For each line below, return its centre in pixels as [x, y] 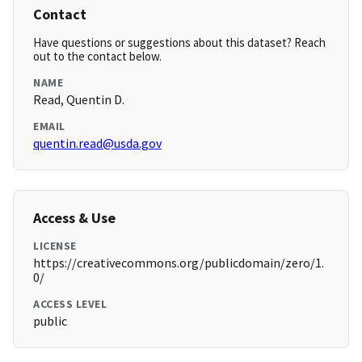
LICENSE [55, 246]
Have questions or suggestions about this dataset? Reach [179, 43]
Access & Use [74, 218]
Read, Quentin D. [79, 100]
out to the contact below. [97, 57]
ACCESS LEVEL [70, 304]
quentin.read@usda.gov [97, 143]
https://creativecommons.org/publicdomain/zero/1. [179, 263]
